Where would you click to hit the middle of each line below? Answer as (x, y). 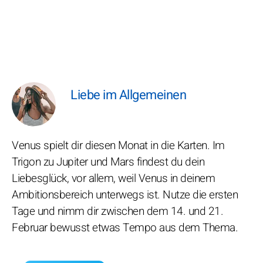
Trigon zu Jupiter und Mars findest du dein (108, 162)
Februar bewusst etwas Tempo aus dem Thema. (125, 228)
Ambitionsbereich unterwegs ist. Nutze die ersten (125, 195)
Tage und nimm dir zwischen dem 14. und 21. (117, 211)
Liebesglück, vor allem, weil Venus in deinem (113, 178)
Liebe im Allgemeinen (128, 95)
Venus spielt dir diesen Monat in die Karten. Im (118, 146)
